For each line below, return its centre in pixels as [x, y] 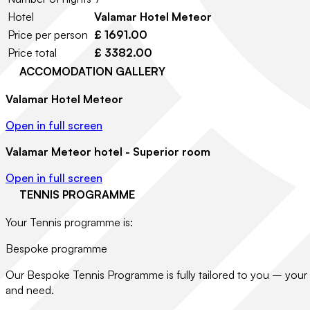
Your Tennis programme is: [69, 222]
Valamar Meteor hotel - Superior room [108, 152]
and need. [30, 290]
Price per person [48, 35]
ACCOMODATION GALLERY [92, 71]
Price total [32, 53]
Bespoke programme [56, 248]
